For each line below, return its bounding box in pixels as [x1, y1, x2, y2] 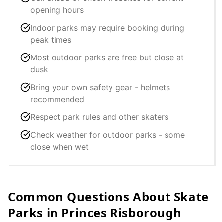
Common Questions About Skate [8, 188, 209, 205]
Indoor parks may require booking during [30, 23, 184, 33]
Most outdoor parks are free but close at [30, 53, 184, 62]
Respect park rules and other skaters [30, 112, 168, 122]
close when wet [30, 142, 89, 152]
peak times [30, 35, 71, 45]
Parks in [8, 204, 62, 221]
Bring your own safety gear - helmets [30, 82, 170, 92]
